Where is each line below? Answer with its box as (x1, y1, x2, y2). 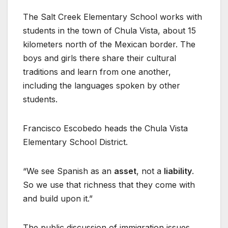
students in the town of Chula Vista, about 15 (23, 25, 196, 36)
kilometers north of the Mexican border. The (23, 39, 195, 50)
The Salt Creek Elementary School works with (23, 12, 202, 22)
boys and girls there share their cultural (23, 53, 176, 64)
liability (164, 166, 192, 177)
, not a (136, 166, 164, 177)
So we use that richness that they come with (23, 180, 195, 190)
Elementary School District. (23, 137, 128, 148)
